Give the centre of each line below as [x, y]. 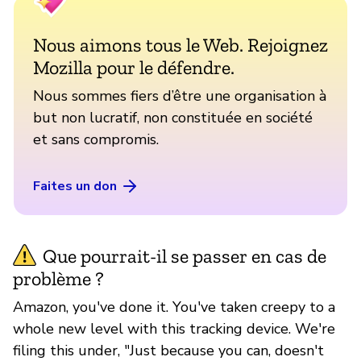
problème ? [58, 278]
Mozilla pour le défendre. [134, 67]
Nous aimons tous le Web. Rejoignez [180, 44]
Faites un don [75, 186]
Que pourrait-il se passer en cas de [185, 255]
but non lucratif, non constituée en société [173, 117]
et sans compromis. [96, 139]
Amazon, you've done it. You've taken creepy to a [174, 307]
